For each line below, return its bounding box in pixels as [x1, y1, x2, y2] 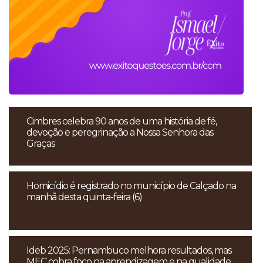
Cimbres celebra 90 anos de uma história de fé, [26, 116, 217, 127]
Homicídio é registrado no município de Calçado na [26, 180, 236, 192]
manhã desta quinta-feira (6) [26, 191, 142, 203]
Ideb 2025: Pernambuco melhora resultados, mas [26, 245, 231, 257]
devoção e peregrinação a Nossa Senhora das [26, 127, 213, 139]
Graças [26, 138, 55, 150]
